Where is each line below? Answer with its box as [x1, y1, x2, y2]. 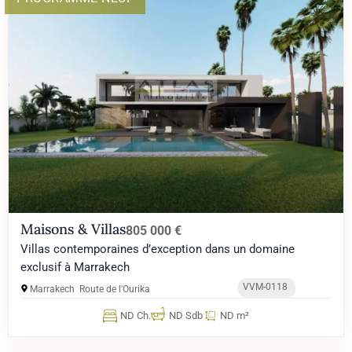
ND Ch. [120, 309, 152, 321]
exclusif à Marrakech [20, 259, 130, 274]
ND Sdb [168, 309, 203, 321]
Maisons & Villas [20, 219, 126, 238]
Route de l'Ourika [79, 283, 150, 295]
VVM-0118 [243, 280, 288, 292]
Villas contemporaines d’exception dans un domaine [20, 241, 295, 256]
